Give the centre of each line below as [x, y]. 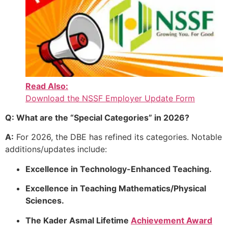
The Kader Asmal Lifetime [78, 220]
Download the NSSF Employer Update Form [110, 98]
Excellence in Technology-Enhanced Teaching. [119, 169]
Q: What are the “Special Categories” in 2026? [97, 117]
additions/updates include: [56, 149]
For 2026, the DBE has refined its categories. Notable [118, 137]
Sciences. [45, 201]
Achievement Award [172, 220]
